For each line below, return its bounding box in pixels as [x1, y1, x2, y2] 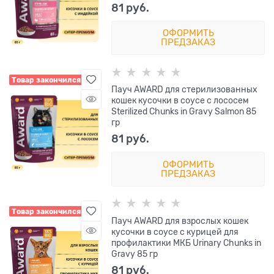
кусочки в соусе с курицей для [111, 226, 239, 237]
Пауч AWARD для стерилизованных [111, 84, 258, 95]
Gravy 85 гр [111, 248, 158, 259]
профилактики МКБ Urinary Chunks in [111, 237, 262, 248]
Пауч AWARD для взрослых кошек [111, 215, 249, 226]
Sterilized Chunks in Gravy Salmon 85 [111, 106, 257, 117]
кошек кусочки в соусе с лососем [111, 95, 250, 106]
